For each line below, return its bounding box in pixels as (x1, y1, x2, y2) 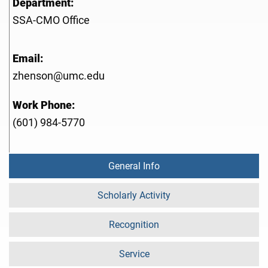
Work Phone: (13, 99, 75, 112)
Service (118, 248, 150, 260)
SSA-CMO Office (13, 14, 90, 27)
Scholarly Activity (98, 190, 170, 202)
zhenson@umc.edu (13, 70, 105, 83)
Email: (13, 53, 43, 65)
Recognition (109, 219, 159, 231)
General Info (108, 160, 160, 172)
